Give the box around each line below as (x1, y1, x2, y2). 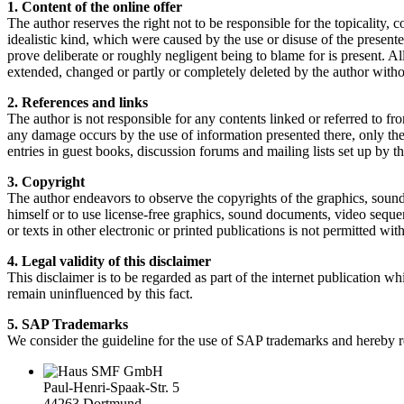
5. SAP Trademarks (7, 316, 128, 332)
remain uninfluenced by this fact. (7, 285, 193, 301)
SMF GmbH (91, 363, 163, 379)
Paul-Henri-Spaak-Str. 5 (43, 379, 179, 395)
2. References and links (7, 94, 148, 110)
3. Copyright (7, 173, 85, 189)
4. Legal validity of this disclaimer (7, 252, 211, 269)
